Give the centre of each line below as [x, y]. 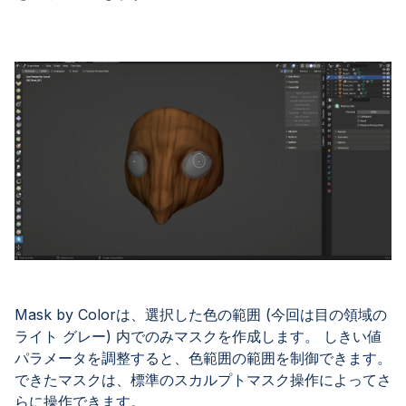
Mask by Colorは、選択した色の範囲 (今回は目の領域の [201, 314]
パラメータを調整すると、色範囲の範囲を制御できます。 [203, 358]
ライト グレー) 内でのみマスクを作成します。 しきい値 [198, 336]
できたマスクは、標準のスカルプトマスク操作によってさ [203, 379]
